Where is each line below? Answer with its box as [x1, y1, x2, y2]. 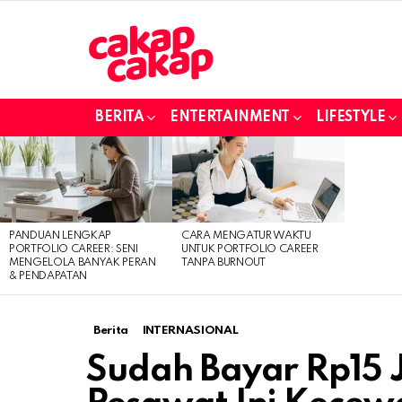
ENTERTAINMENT [170, 109, 291, 125]
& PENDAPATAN [9, 270, 88, 282]
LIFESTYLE [316, 109, 386, 125]
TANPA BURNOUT [181, 257, 266, 268]
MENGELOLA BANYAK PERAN [9, 257, 156, 268]
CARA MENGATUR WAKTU [181, 230, 311, 241]
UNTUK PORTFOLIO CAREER [181, 243, 319, 255]
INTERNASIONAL [142, 324, 239, 336]
